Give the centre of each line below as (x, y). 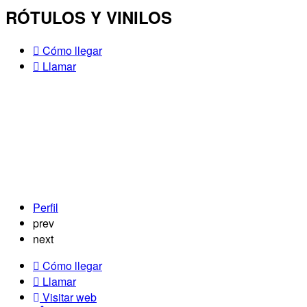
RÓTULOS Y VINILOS (89, 17)
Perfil (46, 207)
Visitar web (70, 297)
